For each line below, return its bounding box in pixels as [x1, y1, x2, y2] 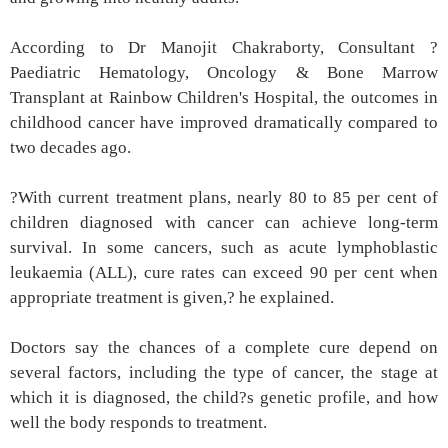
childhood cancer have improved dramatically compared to [10, 113, 438, 133]
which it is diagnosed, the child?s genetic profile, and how [10, 388, 438, 408]
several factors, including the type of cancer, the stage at [10, 363, 438, 383]
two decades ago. [10, 138, 131, 158]
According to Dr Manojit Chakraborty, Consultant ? [10, 38, 438, 58]
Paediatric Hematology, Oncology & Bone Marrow [10, 63, 438, 83]
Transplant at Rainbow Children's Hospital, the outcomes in [10, 88, 438, 108]
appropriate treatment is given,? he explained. [10, 288, 334, 308]
